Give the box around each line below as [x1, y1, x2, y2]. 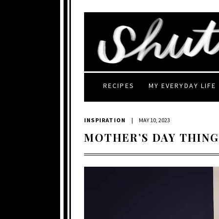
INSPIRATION [84, 116, 126, 124]
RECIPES [103, 81, 134, 90]
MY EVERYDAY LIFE [148, 81, 217, 90]
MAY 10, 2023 [139, 116, 171, 124]
